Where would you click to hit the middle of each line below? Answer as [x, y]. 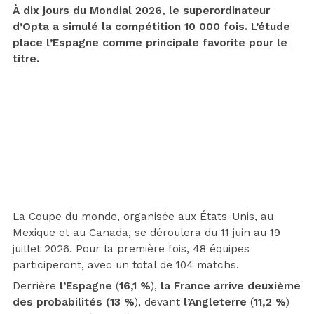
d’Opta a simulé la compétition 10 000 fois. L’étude [151, 26]
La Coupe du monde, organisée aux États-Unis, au [143, 216]
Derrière [36, 286]
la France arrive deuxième [229, 286]
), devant [157, 302]
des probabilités [57, 302]
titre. [26, 59]
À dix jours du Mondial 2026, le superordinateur [141, 10]
